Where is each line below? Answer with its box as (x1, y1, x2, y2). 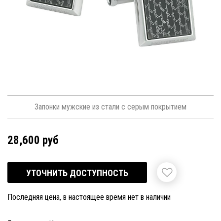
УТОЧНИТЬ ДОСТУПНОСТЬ (26, 168, 128, 179)
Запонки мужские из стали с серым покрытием (35, 102, 186, 111)
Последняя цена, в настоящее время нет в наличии (7, 192, 171, 202)
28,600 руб (7, 134, 59, 147)
